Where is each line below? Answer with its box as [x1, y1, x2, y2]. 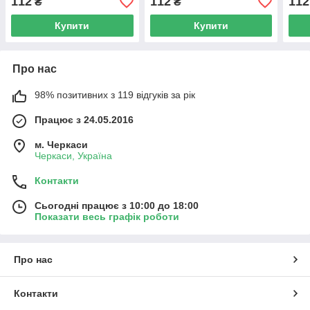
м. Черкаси [35, 139, 88, 151]
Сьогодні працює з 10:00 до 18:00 [35, 200, 199, 212]
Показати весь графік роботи [35, 211, 179, 223]
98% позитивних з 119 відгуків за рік [35, 89, 195, 101]
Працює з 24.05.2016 [35, 114, 134, 126]
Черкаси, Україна [35, 150, 112, 162]
